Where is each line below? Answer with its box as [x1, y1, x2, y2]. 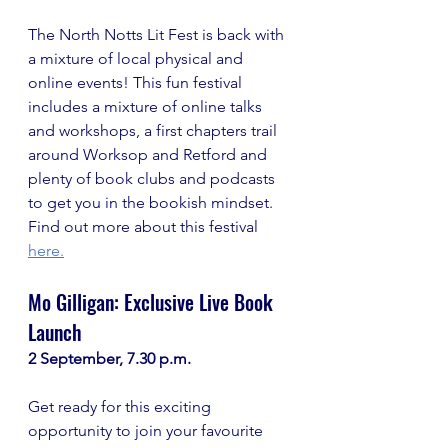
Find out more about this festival [28, 217, 258, 236]
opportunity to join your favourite [28, 421, 267, 440]
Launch [28, 317, 82, 347]
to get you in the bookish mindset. [28, 193, 277, 212]
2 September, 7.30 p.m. [28, 349, 191, 368]
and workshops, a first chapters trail [28, 121, 281, 140]
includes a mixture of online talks [28, 97, 266, 116]
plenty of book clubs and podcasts [28, 169, 279, 188]
